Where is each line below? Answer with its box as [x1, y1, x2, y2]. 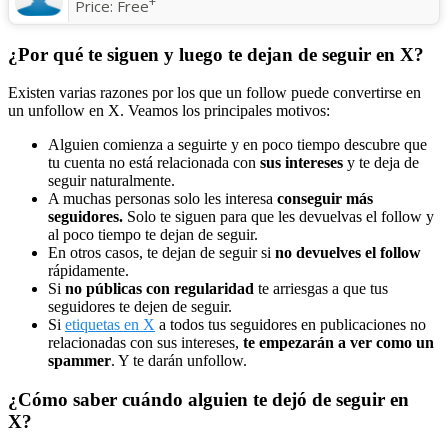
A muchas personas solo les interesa [48, 190, 273, 208]
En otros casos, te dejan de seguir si [48, 244, 275, 262]
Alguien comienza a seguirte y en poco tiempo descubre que [48, 136, 427, 154]
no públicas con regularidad [65, 280, 254, 298]
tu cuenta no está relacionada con [48, 154, 256, 172]
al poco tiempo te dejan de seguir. [48, 226, 258, 244]
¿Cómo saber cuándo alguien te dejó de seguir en [8, 389, 409, 411]
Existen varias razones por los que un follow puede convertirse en [8, 84, 421, 102]
